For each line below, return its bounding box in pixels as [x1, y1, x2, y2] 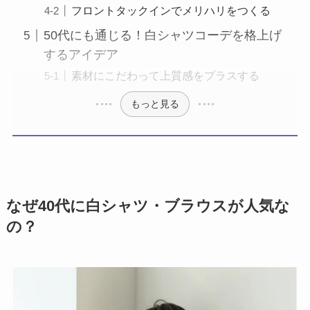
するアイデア [43, 48, 118, 62]
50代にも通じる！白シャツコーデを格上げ [43, 28, 282, 43]
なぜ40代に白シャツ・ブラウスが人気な [6, 197, 290, 215]
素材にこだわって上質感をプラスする [71, 69, 259, 82]
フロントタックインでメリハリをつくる [71, 4, 271, 17]
